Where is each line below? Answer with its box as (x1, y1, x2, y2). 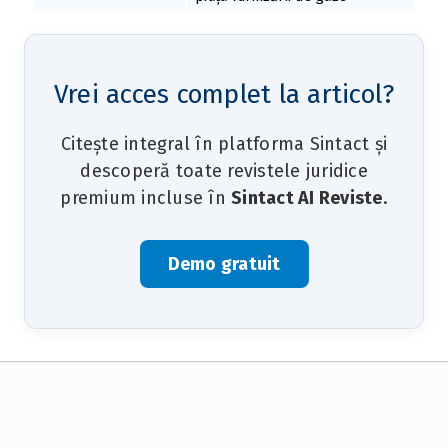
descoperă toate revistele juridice (80, 159, 368, 182)
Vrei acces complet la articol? (53, 78, 395, 110)
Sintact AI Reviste (231, 186, 383, 209)
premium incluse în (60, 186, 231, 209)
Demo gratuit (167, 252, 281, 275)
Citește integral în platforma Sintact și (61, 132, 387, 155)
